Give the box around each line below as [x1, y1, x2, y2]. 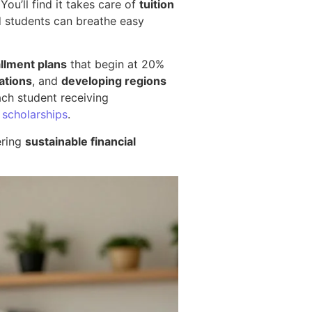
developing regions [61, 74, 166, 88]
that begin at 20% [67, 57, 164, 72]
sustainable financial [25, 134, 136, 148]
